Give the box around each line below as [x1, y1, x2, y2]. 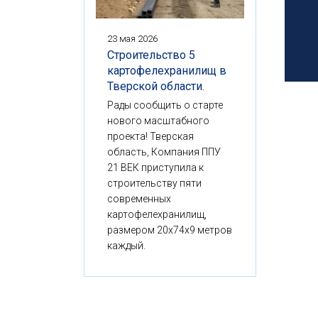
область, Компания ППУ [107, 146, 221, 158]
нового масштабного [107, 114, 209, 126]
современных [107, 192, 171, 204]
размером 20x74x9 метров [107, 224, 232, 236]
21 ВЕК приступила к [107, 161, 204, 173]
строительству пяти [107, 177, 202, 189]
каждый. [107, 239, 146, 251]
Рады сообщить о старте [107, 99, 223, 111]
